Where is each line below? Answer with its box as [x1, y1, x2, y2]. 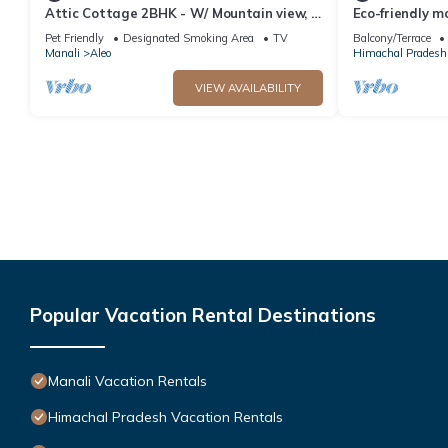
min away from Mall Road [45, 22, 209, 39]
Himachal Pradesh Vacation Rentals [48, 407, 283, 426]
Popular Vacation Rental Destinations [30, 302, 376, 327]
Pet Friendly [45, 30, 104, 45]
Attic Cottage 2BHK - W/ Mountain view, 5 [45, 4, 319, 21]
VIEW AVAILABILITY [194, 80, 301, 95]
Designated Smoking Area [123, 30, 254, 45]
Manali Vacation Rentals [48, 371, 207, 390]
